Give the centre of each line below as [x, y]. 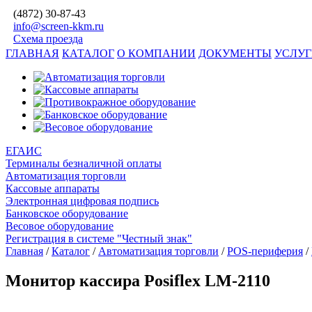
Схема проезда [48, 39]
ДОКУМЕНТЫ [235, 53]
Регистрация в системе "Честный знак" [99, 239]
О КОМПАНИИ [156, 53]
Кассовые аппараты [53, 188]
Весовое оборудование [60, 226]
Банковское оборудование [67, 213]
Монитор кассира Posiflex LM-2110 [138, 280]
